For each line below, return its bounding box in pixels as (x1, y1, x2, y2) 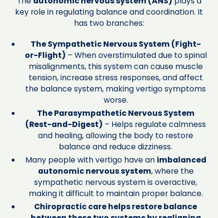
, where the (151, 165, 194, 177)
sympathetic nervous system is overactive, (34, 176, 198, 188)
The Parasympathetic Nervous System (36, 107, 195, 119)
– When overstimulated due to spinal (65, 49, 207, 61)
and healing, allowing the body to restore (38, 129, 194, 141)
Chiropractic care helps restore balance (34, 200, 198, 212)
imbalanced (156, 154, 206, 165)
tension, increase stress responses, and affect (28, 72, 203, 83)
